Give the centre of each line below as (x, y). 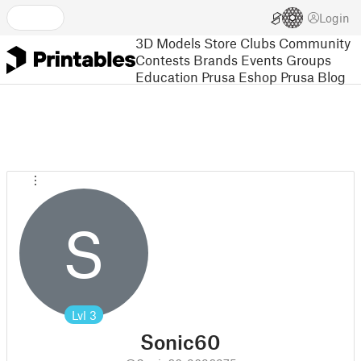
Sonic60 (180, 342)
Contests (163, 59)
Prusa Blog (313, 76)
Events (262, 59)
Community (315, 42)
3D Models (168, 42)
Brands (216, 59)
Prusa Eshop (239, 76)
